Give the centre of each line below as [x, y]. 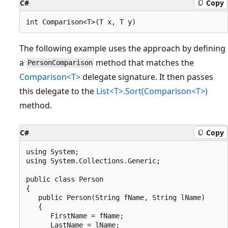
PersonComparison [60, 63]
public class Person [65, 179]
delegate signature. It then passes [147, 77]
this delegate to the [58, 91]
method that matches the [144, 62]
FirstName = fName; [75, 216]
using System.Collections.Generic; [93, 161]
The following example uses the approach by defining [122, 48]
